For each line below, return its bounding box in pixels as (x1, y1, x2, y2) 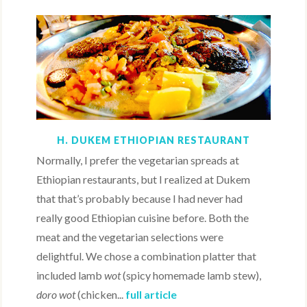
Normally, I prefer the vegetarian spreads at (36, 153, 240, 167)
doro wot (36, 287, 76, 301)
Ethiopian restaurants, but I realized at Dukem (36, 172, 251, 186)
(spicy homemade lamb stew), (121, 268, 262, 282)
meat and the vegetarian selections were (36, 230, 224, 243)
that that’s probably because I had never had (36, 191, 243, 205)
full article (125, 287, 177, 301)
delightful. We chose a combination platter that (36, 249, 257, 262)
